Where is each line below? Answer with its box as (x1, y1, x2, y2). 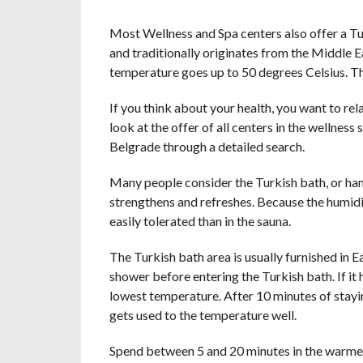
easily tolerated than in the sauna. (109, 213, 291, 228)
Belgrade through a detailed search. (109, 139, 305, 154)
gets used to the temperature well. (109, 307, 297, 322)
